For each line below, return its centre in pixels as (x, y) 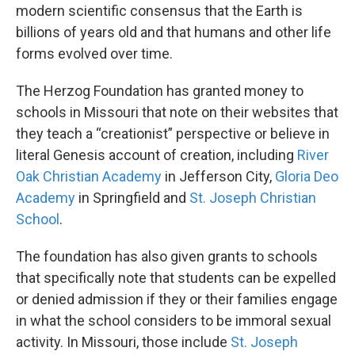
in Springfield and (132, 197)
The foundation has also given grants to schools (167, 256)
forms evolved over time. (94, 53)
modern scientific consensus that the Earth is (159, 10)
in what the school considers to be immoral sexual (174, 320)
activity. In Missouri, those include (123, 342)
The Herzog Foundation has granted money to (160, 90)
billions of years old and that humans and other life (174, 32)
